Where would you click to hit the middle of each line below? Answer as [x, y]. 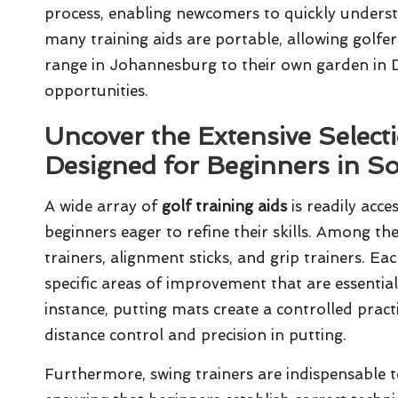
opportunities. [96, 90]
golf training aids [224, 206]
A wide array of [103, 206]
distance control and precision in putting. [195, 334]
